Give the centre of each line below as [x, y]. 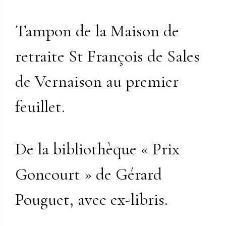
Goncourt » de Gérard [89, 174]
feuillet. [40, 107]
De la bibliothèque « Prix [98, 149]
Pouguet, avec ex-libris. [92, 199]
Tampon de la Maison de [97, 31]
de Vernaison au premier [97, 82]
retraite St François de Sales [108, 56]
